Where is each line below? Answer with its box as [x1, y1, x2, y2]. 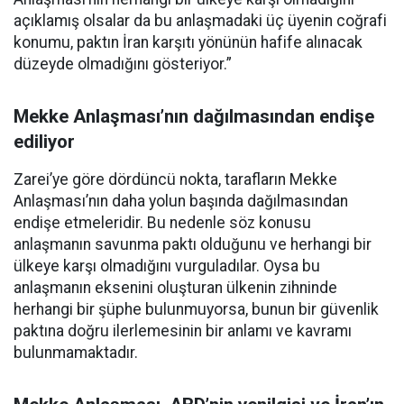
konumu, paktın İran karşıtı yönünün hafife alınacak [14, 33, 363, 51]
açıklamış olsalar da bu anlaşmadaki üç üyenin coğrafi [14, 12, 387, 30]
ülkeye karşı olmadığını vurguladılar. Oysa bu [14, 257, 320, 275]
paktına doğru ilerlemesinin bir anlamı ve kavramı [14, 322, 352, 340]
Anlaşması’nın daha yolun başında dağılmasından [14, 192, 348, 210]
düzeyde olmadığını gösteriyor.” [14, 55, 232, 73]
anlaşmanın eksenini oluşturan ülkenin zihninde [14, 279, 337, 297]
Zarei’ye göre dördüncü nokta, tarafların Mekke [14, 170, 337, 188]
